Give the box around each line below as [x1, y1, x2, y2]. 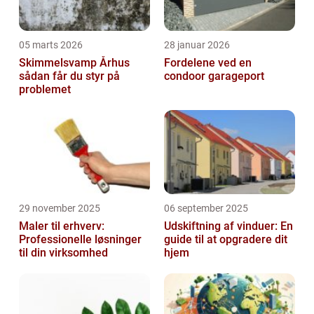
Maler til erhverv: [19, 219, 104, 233]
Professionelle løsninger [19, 232, 142, 246]
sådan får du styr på [19, 69, 120, 83]
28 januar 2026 [164, 39, 230, 50]
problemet [19, 82, 71, 96]
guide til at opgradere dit [164, 232, 287, 246]
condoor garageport [164, 69, 264, 83]
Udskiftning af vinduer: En [164, 219, 293, 233]
